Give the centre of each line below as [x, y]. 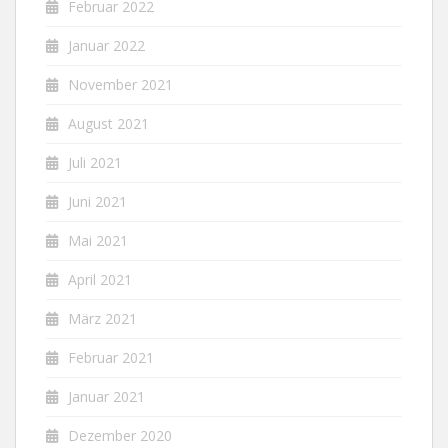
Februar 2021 [111, 357]
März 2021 [102, 318]
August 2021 [108, 123]
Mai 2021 [98, 240]
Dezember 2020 [120, 435]
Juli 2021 [95, 162]
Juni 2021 [97, 201]
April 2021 [100, 279]
